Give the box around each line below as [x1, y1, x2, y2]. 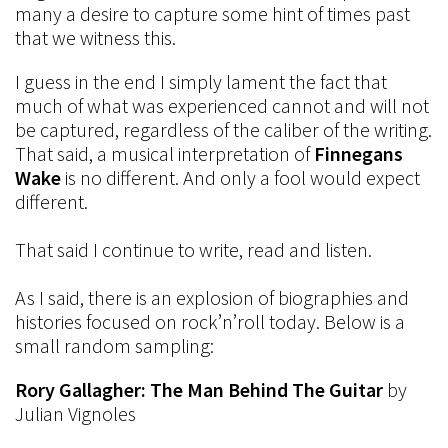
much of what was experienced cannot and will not [15, 93, 429, 118]
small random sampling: [15, 333, 214, 358]
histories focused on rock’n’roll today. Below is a [15, 309, 405, 334]
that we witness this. [15, 25, 176, 50]
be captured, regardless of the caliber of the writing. [15, 117, 432, 142]
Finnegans [314, 141, 403, 166]
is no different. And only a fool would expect [61, 165, 420, 190]
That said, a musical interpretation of [15, 141, 314, 166]
